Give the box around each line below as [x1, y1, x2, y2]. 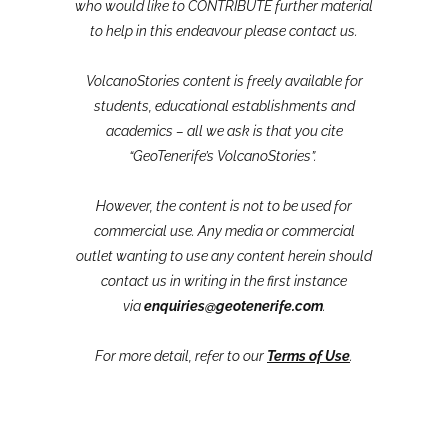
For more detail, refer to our [95, 348, 267, 365]
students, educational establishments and [93, 98, 355, 115]
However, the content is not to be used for [96, 198, 352, 215]
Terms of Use [267, 348, 350, 365]
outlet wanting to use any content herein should [76, 248, 372, 265]
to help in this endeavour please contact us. [90, 23, 358, 40]
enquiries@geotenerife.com [143, 298, 323, 315]
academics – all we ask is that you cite [105, 123, 343, 140]
